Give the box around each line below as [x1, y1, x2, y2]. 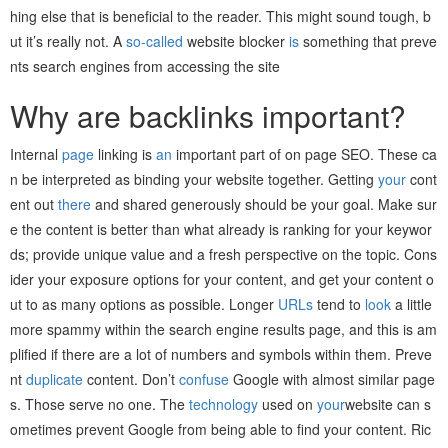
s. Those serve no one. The [10, 393, 189, 414]
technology [189, 393, 258, 414]
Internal [10, 143, 62, 164]
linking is [94, 143, 156, 164]
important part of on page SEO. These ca [172, 143, 437, 164]
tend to [313, 293, 365, 314]
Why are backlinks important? [10, 93, 406, 137]
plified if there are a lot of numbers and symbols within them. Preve [10, 343, 432, 364]
